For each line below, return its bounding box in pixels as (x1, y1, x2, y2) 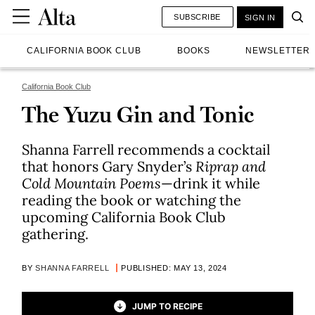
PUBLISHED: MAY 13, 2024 (121, 264, 227, 272)
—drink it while (161, 174, 260, 192)
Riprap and (195, 157, 266, 175)
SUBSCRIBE (174, 12, 221, 21)
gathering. (22, 225, 89, 243)
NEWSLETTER (245, 46, 310, 56)
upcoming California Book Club (22, 208, 226, 226)
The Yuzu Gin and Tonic (22, 101, 254, 128)
